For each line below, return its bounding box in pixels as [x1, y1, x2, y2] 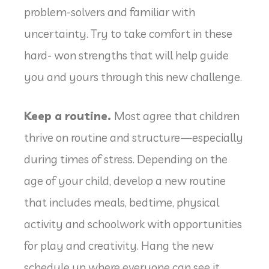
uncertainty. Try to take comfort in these [24, 26, 232, 41]
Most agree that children [114, 108, 240, 123]
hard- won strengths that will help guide [24, 48, 229, 63]
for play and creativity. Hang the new [24, 238, 214, 253]
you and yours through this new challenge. [24, 70, 242, 85]
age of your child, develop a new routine [24, 173, 226, 188]
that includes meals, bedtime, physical [24, 195, 219, 210]
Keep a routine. [24, 108, 114, 123]
